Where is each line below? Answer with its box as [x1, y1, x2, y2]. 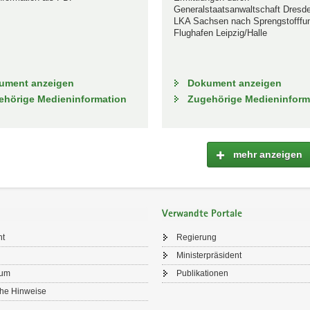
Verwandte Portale [162, 208, 242, 219]
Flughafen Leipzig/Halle [173, 27, 267, 38]
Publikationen [176, 268, 228, 279]
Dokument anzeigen [187, 77, 282, 89]
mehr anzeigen [232, 148, 302, 160]
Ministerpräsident [176, 250, 241, 261]
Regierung [176, 232, 217, 243]
